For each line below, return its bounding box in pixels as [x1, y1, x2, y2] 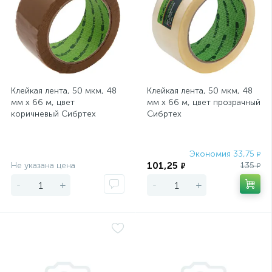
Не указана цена [11, 160, 75, 171]
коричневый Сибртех [11, 109, 96, 119]
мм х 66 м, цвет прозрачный [147, 97, 260, 107]
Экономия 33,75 [189, 149, 257, 159]
